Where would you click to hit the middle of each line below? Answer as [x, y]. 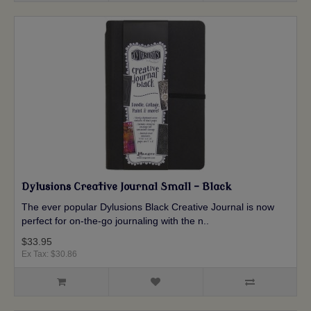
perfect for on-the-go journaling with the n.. [115, 221]
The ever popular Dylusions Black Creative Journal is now [148, 207]
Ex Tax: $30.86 [49, 254]
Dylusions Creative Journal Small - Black [127, 187]
